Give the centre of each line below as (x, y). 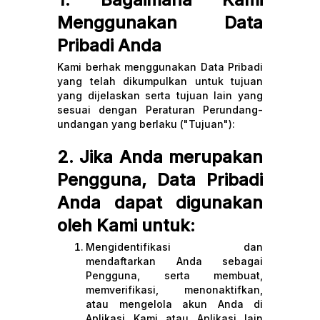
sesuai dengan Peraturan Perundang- (160, 110)
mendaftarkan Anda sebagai (174, 261)
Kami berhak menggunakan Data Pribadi (160, 67)
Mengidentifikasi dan (174, 247)
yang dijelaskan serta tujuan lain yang (160, 95)
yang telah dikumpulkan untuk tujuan (160, 81)
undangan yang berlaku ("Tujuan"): (146, 124)
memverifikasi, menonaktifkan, (174, 290)
